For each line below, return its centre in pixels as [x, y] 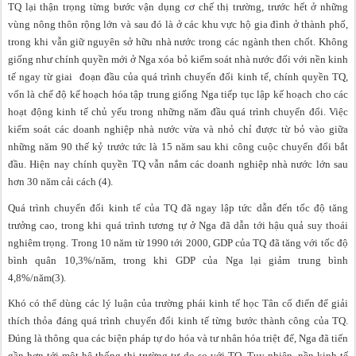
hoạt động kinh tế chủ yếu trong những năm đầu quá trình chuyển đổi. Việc [178, 111]
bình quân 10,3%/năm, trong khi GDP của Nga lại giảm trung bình [178, 260]
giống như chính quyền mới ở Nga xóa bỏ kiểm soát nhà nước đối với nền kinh [178, 59]
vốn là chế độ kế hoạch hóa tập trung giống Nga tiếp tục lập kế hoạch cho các [178, 94]
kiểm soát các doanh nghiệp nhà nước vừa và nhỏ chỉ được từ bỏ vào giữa [178, 129]
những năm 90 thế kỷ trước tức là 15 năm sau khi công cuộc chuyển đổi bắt [178, 146]
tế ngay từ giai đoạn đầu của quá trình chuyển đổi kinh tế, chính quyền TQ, [178, 76]
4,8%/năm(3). [37, 277]
